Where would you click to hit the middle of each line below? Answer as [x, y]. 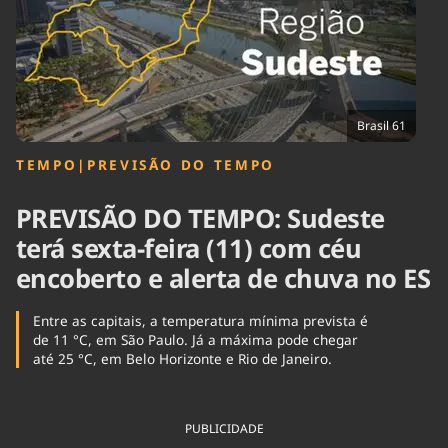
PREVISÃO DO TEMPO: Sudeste [200, 219]
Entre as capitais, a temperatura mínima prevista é [200, 321]
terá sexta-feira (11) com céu [189, 249]
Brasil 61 [381, 125]
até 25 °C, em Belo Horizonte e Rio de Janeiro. [182, 359]
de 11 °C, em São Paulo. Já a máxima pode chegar [195, 340]
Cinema [38, 22]
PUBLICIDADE [224, 429]
